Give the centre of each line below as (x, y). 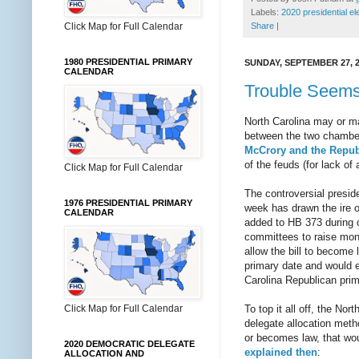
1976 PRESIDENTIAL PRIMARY (128, 203)
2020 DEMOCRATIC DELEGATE (129, 344)
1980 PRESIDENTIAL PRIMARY (128, 62)
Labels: (266, 12)
